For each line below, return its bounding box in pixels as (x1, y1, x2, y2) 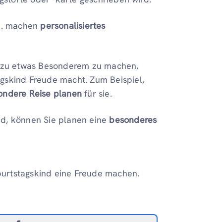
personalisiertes (40, 20, 106, 32)
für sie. (82, 88, 112, 100)
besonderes (109, 114, 157, 126)
